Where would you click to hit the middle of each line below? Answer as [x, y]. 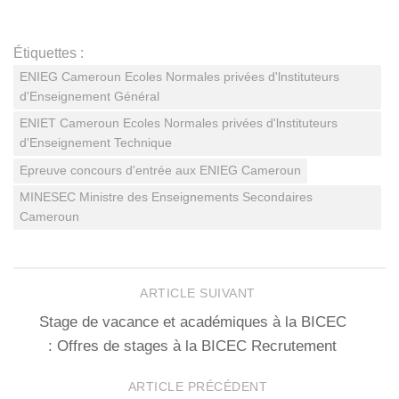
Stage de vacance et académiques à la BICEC [192, 322]
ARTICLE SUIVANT [199, 293]
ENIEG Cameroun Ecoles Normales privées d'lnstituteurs [179, 77]
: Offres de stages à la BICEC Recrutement [192, 346]
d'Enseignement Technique [96, 143]
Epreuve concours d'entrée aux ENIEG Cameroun [160, 171]
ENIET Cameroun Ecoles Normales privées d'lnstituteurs [179, 124]
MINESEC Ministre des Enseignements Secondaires [166, 198]
